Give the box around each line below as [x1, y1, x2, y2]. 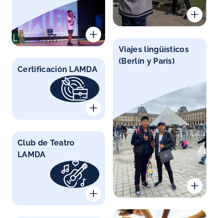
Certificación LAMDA [18, 64, 98, 74]
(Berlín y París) [119, 56, 175, 66]
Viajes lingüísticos [119, 45, 189, 54]
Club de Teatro [18, 138, 75, 148]
